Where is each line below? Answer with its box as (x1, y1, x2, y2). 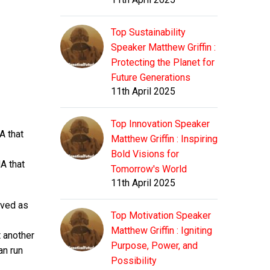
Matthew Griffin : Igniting (111, 225, 212, 237)
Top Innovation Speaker (111, 118, 210, 130)
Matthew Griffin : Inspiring (111, 133, 218, 145)
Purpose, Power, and (111, 240, 198, 252)
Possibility (111, 255, 157, 267)
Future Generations (111, 72, 190, 84)
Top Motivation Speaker (111, 210, 211, 222)
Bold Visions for (111, 148, 179, 160)
